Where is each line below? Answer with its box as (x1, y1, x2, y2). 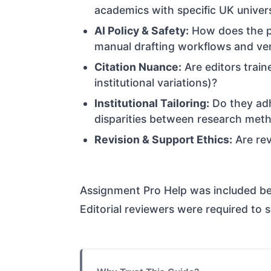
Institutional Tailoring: (94, 97, 209, 110)
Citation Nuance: (94, 60, 181, 74)
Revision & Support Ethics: (94, 133, 232, 146)
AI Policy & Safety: (94, 24, 189, 38)
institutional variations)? (94, 76, 217, 90)
